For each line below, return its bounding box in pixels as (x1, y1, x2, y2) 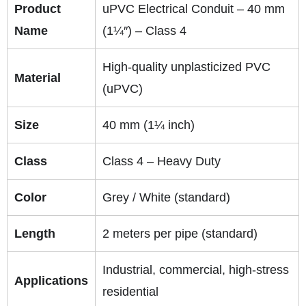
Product (14, 1, 61, 16)
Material (14, 70, 61, 85)
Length (14, 226, 55, 240)
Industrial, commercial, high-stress (102, 262, 289, 277)
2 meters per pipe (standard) (102, 226, 258, 240)
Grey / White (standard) (102, 190, 230, 204)
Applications (14, 273, 88, 288)
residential (102, 284, 158, 298)
